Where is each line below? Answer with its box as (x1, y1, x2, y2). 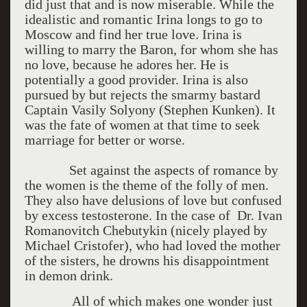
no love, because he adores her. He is (24, 57, 229, 72)
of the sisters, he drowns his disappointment (24, 253, 269, 268)
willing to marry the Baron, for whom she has (24, 42, 278, 57)
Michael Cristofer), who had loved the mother (24, 238, 280, 253)
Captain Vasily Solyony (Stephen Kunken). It (24, 102, 275, 117)
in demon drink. (24, 268, 113, 283)
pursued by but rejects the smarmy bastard (24, 87, 260, 102)
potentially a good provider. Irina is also (24, 72, 248, 87)
